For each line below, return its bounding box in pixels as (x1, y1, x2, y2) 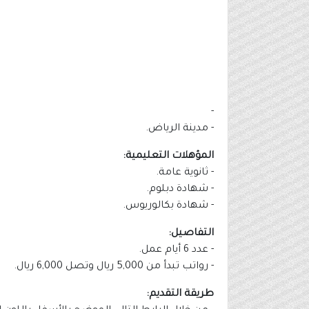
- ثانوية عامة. (156, 168, 214, 179)
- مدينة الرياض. (146, 123, 214, 135)
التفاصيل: (168, 228, 214, 240)
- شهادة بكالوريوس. (123, 201, 214, 212)
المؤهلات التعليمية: (123, 151, 214, 163)
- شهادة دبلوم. (146, 184, 214, 196)
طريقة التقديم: (146, 289, 214, 301)
